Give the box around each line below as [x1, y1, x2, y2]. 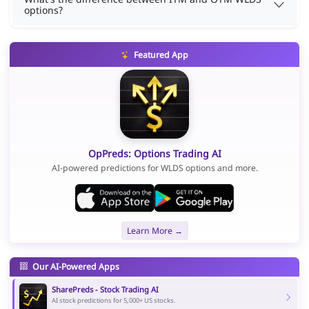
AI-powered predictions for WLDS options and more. [51, 162, 258, 175]
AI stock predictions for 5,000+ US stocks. [51, 296, 176, 306]
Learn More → [126, 224, 183, 237]
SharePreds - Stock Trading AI [51, 284, 159, 295]
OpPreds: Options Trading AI [88, 146, 221, 160]
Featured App [131, 49, 188, 61]
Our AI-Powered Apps [30, 260, 119, 272]
